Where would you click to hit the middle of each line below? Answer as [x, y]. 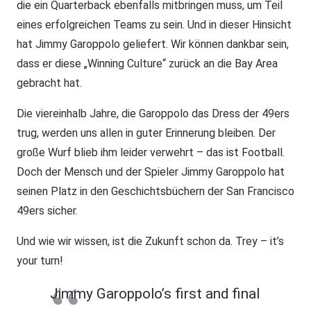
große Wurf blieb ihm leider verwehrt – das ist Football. [151, 152]
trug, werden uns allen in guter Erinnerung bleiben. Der [146, 133]
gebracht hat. [49, 83]
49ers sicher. [47, 210]
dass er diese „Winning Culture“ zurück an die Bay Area [147, 63]
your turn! [40, 260]
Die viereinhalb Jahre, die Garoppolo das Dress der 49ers [153, 113]
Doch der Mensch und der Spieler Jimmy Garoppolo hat [151, 171]
